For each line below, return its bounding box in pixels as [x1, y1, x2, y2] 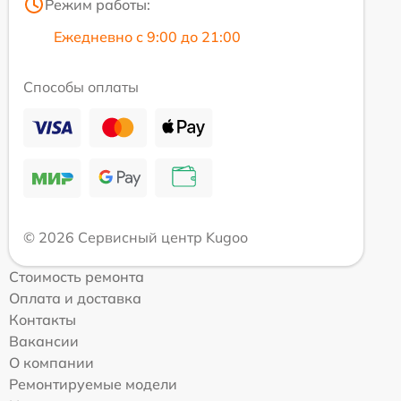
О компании [9, 353, 94, 371]
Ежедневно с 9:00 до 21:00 [54, 27, 241, 46]
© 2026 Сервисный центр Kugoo [23, 227, 248, 246]
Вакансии [9, 331, 79, 350]
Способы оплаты [23, 77, 139, 96]
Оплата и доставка [9, 288, 141, 307]
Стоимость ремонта [9, 267, 144, 286]
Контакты [9, 310, 76, 328]
